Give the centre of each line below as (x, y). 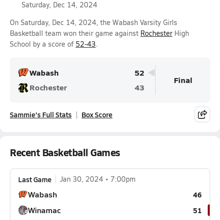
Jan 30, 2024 (82, 179)
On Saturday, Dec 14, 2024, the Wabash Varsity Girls (94, 22)
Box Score (97, 114)
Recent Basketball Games (65, 152)
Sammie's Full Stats (41, 114)
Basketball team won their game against (75, 33)
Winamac (44, 210)
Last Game (35, 179)
